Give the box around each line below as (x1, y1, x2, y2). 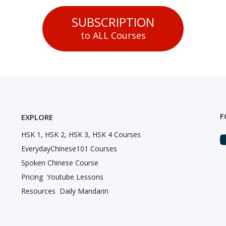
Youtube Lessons (47, 172, 104, 182)
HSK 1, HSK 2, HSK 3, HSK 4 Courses (21, 129, 141, 139)
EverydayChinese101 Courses (21, 143, 118, 153)
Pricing (21, 172, 43, 182)
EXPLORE (21, 111, 53, 122)
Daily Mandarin (60, 186, 109, 196)
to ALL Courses (80, 29, 146, 41)
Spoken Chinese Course (21, 157, 99, 167)
